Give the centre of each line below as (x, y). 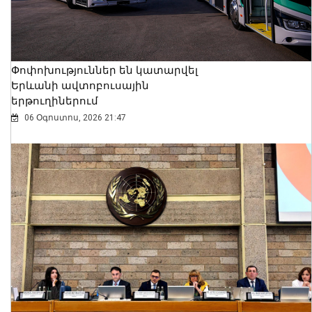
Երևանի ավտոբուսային (80, 86)
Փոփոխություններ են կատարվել (104, 71)
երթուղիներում (55, 101)
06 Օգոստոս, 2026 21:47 (74, 118)
